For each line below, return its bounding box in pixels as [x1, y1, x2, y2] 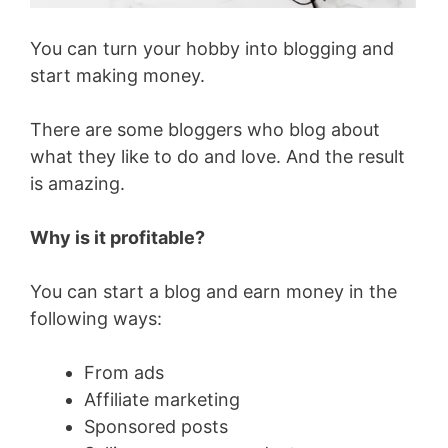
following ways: [30, 307, 162, 329]
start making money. [30, 64, 205, 86]
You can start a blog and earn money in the [30, 280, 397, 302]
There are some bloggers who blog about [30, 118, 380, 140]
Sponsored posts [84, 415, 228, 437]
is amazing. [30, 172, 125, 194]
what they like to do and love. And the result [30, 145, 405, 167]
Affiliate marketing [84, 388, 240, 410]
